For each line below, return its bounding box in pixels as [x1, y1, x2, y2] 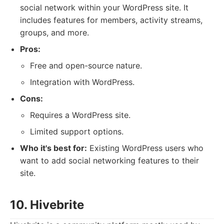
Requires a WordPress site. [30, 110, 130, 120]
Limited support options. [30, 126, 123, 136]
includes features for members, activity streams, [20, 15, 202, 25]
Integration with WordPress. [30, 77, 134, 87]
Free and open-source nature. [30, 60, 142, 70]
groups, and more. [20, 27, 89, 37]
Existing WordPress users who [87, 143, 203, 153]
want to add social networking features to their [20, 155, 199, 165]
